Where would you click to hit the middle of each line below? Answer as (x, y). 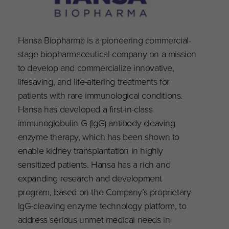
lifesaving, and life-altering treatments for (94, 81)
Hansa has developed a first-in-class (85, 109)
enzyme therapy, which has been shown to (99, 136)
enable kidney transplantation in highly (90, 150)
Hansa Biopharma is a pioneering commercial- (104, 40)
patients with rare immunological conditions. (100, 95)
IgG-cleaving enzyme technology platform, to (102, 205)
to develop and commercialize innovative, (96, 67)
